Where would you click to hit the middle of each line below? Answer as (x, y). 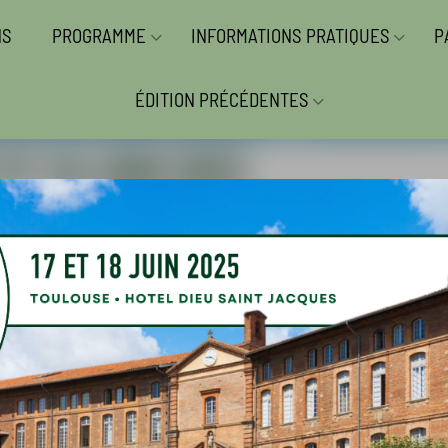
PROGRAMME (98, 35)
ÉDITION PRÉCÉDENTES (221, 99)
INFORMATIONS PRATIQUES (290, 35)
